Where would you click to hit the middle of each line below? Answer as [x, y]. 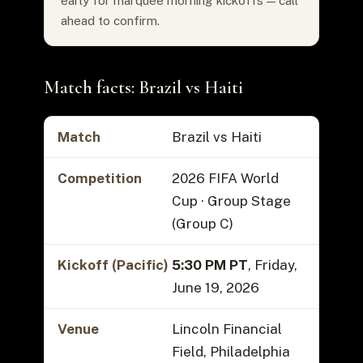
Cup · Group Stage [231, 201]
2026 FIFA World [225, 179]
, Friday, [272, 265]
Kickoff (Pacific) [113, 265]
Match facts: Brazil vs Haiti [143, 87]
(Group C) [202, 224]
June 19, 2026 [215, 288]
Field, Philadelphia [231, 352]
